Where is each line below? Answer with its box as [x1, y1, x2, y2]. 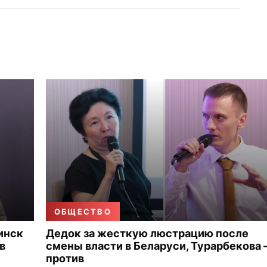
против [46, 252, 84, 265]
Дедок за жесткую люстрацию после [46, 227, 249, 240]
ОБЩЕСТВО [54, 207, 111, 216]
